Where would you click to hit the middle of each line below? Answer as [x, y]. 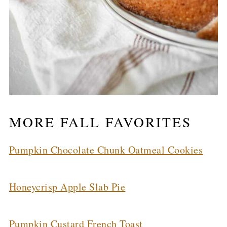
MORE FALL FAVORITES [100, 122]
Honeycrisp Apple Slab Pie [67, 186]
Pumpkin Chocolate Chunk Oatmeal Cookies [106, 149]
